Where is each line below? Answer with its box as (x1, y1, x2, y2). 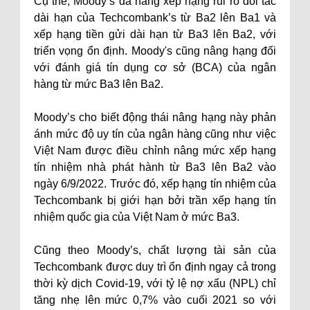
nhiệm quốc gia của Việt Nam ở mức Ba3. (34, 211, 239, 223)
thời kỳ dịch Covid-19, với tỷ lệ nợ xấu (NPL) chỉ (34, 277, 276, 289)
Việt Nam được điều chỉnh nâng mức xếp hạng (34, 145, 276, 156)
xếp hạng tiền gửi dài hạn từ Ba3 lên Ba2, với (34, 28, 276, 40)
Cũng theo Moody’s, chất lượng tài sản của (34, 244, 276, 256)
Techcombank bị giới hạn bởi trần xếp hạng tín (34, 194, 276, 206)
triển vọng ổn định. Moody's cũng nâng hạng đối (34, 45, 276, 57)
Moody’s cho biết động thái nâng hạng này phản (34, 111, 276, 123)
